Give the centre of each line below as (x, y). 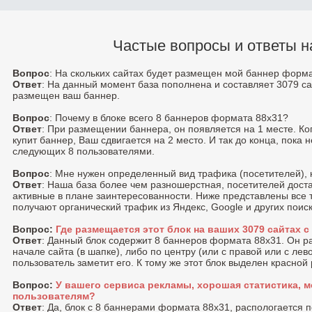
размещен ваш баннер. (66, 96)
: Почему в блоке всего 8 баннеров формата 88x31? (169, 118)
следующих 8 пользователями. (84, 151)
